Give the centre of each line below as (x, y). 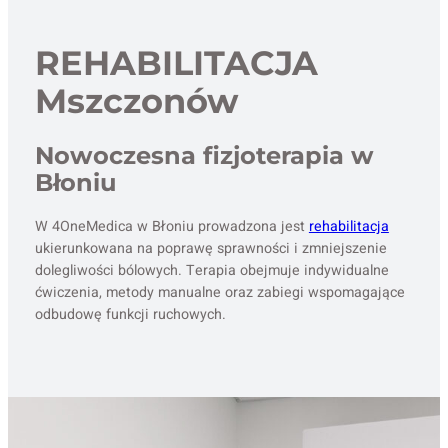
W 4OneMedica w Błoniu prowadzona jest (171, 227)
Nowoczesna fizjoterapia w (204, 156)
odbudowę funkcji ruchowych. (130, 315)
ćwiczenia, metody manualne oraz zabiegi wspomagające (219, 293)
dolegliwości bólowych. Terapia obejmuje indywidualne (211, 271)
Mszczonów (136, 100)
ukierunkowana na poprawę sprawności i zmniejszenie (210, 249)
